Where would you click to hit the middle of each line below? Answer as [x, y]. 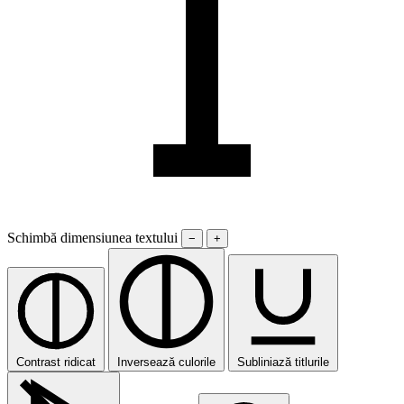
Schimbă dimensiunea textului [94, 238]
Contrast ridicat [56, 363]
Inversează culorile [166, 363]
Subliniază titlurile [283, 363]
